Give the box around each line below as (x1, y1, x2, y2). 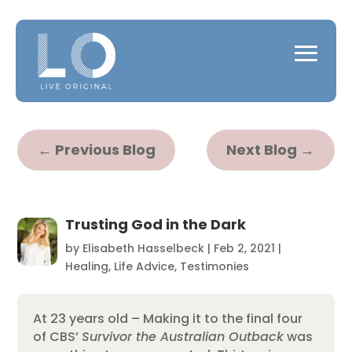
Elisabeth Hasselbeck (82, 240, 204, 256)
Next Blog (226, 140, 298, 160)
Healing (64, 258, 108, 274)
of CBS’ (33, 327, 82, 346)
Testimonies (179, 258, 249, 274)
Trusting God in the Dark (64, 214, 246, 234)
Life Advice (113, 258, 174, 274)
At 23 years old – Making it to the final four (33, 309, 303, 328)
